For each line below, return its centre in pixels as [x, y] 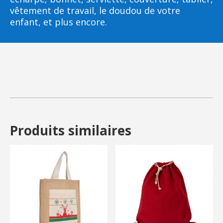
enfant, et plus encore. [58, 22]
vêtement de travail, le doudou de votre [95, 10]
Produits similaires [71, 130]
